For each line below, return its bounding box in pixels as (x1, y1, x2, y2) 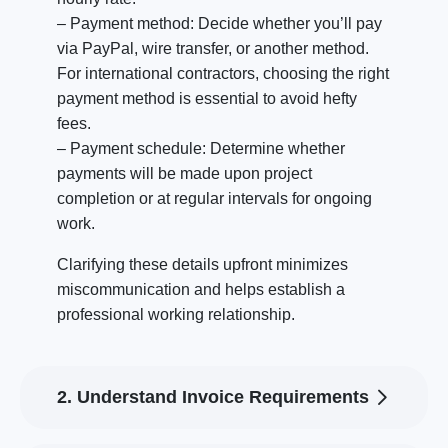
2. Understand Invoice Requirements (57, 387, 369, 408)
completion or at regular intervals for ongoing (57, 190, 372, 208)
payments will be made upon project (57, 165, 312, 183)
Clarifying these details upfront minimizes (57, 256, 348, 274)
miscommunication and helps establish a (57, 281, 345, 299)
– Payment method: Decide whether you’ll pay (57, 15, 382, 33)
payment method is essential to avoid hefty (57, 90, 357, 108)
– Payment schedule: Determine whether (57, 140, 345, 158)
